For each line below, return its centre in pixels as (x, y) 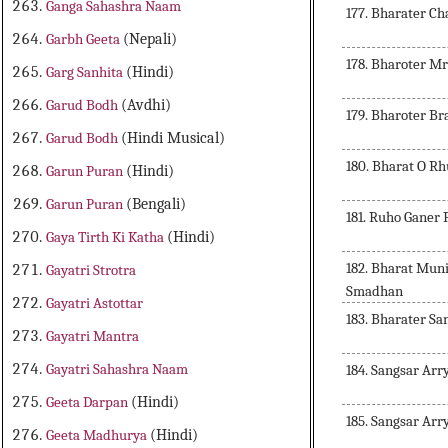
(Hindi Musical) (173, 138)
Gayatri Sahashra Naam (117, 369)
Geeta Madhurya (98, 435)
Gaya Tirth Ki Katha (107, 237)
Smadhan (375, 291)
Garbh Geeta (85, 39)
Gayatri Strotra (91, 270)
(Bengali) (156, 204)
